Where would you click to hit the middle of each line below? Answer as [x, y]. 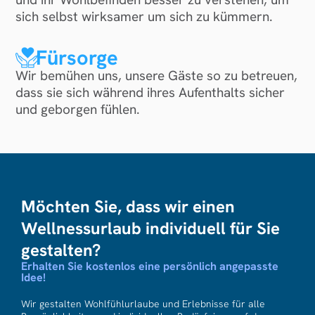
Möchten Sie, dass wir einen [128, 207]
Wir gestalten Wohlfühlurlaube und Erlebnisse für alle [143, 304]
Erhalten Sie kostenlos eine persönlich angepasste [150, 266]
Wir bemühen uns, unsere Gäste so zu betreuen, [157, 76]
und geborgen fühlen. [78, 110]
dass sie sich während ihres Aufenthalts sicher [150, 93]
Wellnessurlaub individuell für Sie [150, 229]
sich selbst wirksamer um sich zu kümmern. [144, 17]
